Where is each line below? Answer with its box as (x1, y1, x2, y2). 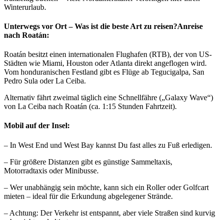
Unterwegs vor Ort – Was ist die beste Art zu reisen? (4, 22, 177, 30)
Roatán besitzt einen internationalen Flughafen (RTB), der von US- (4, 50, 212, 59)
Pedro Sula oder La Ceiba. (4, 77, 86, 85)
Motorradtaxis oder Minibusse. (4, 166, 99, 175)
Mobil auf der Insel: (4, 121, 70, 130)
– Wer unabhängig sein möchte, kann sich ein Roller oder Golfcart (4, 183, 209, 192)
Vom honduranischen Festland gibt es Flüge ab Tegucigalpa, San (4, 68, 204, 77)
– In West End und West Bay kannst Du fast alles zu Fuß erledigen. (4, 140, 212, 149)
